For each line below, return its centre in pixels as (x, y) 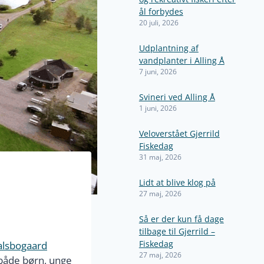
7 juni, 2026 (158, 71)
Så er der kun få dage (181, 219)
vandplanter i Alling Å (181, 60)
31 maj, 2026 (160, 157)
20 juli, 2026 (159, 22)
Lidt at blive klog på (177, 182)
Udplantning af (169, 48)
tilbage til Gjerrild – (177, 231)
